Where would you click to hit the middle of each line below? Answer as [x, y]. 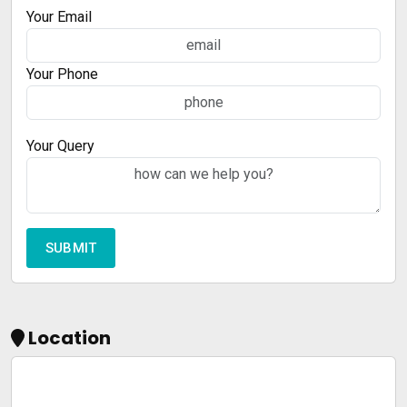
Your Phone [62, 74]
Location [69, 338]
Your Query [60, 146]
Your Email [59, 17]
